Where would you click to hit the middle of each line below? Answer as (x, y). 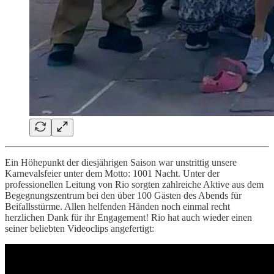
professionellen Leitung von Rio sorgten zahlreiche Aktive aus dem (134, 184)
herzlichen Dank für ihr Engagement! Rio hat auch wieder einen (128, 217)
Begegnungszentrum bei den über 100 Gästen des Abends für (123, 195)
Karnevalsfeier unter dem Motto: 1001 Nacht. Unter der (112, 173)
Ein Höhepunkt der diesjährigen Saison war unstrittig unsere (121, 162)
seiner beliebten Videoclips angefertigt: (80, 228)
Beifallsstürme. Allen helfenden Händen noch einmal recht (117, 206)
